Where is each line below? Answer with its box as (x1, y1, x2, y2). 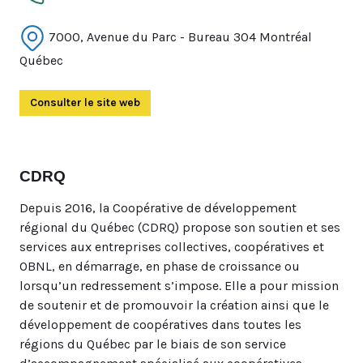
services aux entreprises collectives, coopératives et (19, 239, 324, 254)
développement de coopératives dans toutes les (19, 317, 301, 332)
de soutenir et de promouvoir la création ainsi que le (19, 297, 329, 313)
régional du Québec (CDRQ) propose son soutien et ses (19, 220, 340, 235)
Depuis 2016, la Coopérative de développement (19, 200, 297, 216)
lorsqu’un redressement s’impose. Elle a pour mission (19, 278, 339, 293)
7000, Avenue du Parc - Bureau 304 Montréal (45, 28, 312, 45)
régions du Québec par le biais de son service (19, 336, 286, 352)
